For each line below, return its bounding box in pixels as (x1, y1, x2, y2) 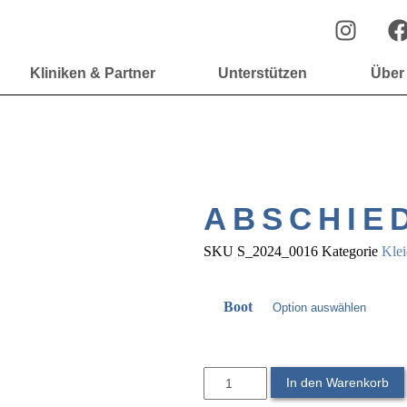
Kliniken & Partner (29, 65, 155, 81)
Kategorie (322, 243, 378, 259)
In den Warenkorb (286, 375, 389, 391)
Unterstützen (218, 65, 308, 81)
